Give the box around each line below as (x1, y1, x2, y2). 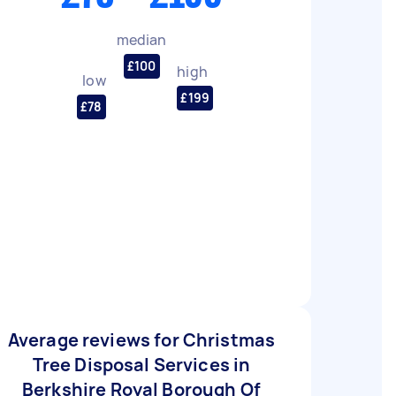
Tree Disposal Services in (32, 353, 251, 377)
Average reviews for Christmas (7, 328, 276, 352)
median (116, 29, 167, 49)
